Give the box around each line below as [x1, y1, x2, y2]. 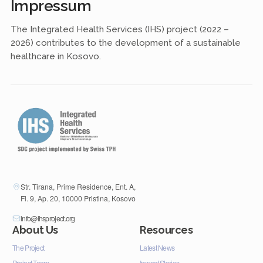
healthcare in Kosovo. [10, 50, 101, 62]
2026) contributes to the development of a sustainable [10, 37, 241, 48]
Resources [140, 223, 193, 236]
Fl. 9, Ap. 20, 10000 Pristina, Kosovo [21, 193, 136, 203]
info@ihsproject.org [21, 213, 75, 223]
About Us [12, 223, 59, 236]
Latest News [140, 242, 175, 253]
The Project [12, 242, 45, 253]
